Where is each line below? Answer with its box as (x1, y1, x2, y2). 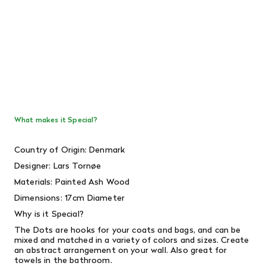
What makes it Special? (14, 114, 98, 125)
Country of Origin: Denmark (14, 143, 125, 156)
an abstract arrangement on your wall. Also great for (14, 243, 227, 256)
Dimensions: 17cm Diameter (14, 191, 125, 204)
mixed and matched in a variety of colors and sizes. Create (14, 233, 249, 246)
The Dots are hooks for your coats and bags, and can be (14, 223, 241, 236)
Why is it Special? (14, 207, 84, 220)
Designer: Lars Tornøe (14, 159, 102, 172)
